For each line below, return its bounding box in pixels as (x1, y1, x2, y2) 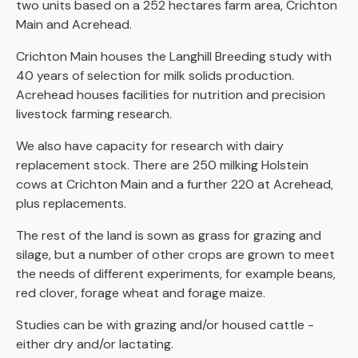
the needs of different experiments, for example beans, (16, 265, 336, 282)
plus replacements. (16, 195, 126, 212)
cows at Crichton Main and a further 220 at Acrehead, (16, 176, 333, 193)
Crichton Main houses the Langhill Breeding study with (16, 48, 332, 65)
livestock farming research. (16, 105, 172, 122)
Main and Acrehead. (16, 16, 132, 33)
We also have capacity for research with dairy (16, 137, 284, 154)
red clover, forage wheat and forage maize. (16, 284, 265, 301)
